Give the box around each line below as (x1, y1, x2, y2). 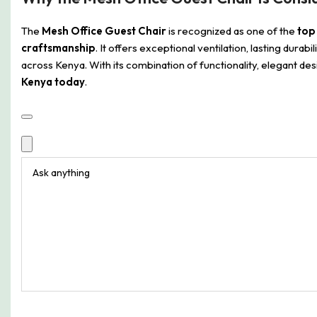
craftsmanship (21, 41, 96, 54)
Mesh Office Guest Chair (42, 24, 166, 38)
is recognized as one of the (166, 24, 297, 38)
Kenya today (21, 75, 85, 88)
